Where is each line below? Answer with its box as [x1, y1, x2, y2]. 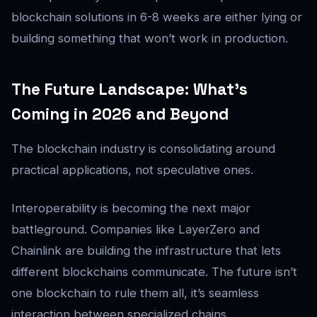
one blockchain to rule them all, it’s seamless [11, 286, 259, 301]
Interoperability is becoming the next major [11, 201, 250, 216]
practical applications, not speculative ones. [11, 163, 253, 178]
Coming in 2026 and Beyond [11, 104, 229, 125]
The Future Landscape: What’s [11, 79, 248, 100]
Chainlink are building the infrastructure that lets [11, 243, 281, 258]
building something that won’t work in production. [11, 31, 288, 46]
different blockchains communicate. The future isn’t [11, 265, 297, 279]
